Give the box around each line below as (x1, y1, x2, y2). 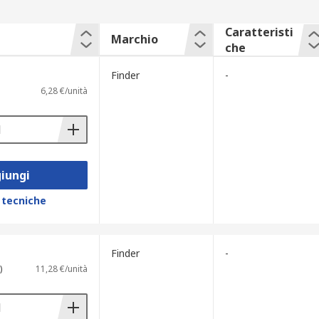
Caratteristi (224, 24, 293, 40)
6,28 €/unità (40, 85, 88, 97)
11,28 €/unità (35, 263, 88, 275)
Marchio (110, 31, 158, 47)
